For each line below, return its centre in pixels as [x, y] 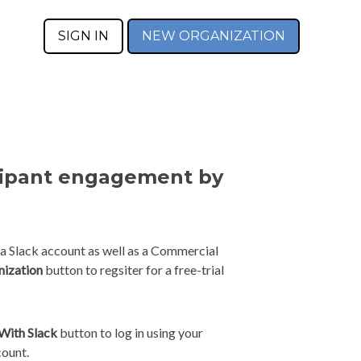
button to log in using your [130, 332]
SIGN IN [83, 36]
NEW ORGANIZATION [214, 36]
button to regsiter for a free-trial [133, 270]
